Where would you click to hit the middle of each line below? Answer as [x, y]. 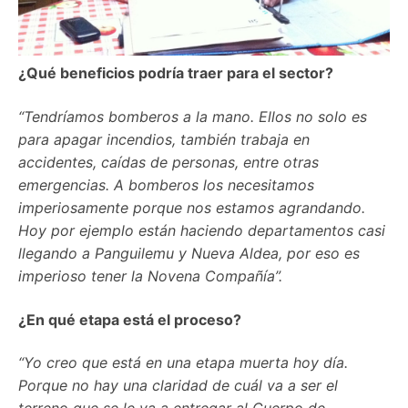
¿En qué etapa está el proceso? [130, 319]
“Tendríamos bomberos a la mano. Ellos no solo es [193, 117]
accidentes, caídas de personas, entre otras [168, 163]
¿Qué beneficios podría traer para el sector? [176, 73]
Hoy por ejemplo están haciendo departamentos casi [202, 231]
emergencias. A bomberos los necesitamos [166, 185]
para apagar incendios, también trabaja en [164, 140]
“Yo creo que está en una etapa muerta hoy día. [183, 363]
